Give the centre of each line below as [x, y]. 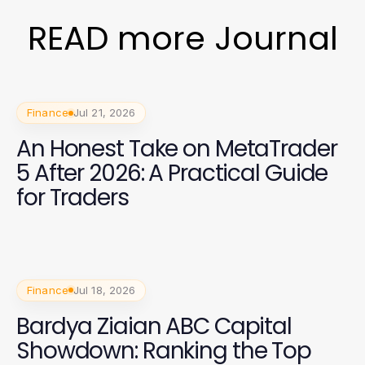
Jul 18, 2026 [104, 290]
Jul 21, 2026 [104, 112]
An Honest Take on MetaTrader [177, 149]
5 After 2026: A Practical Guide [172, 173]
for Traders [73, 198]
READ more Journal [182, 38]
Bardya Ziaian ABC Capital [154, 326]
